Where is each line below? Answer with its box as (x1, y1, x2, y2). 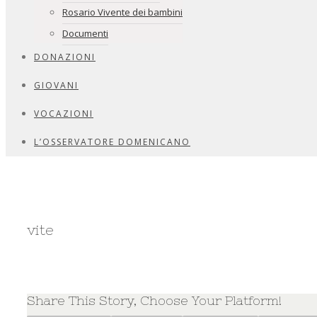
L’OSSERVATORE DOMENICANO (34, 136, 190, 148)
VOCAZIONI (34, 108, 93, 120)
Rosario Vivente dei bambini (62, 6, 183, 18)
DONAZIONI (34, 51, 96, 63)
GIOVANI (34, 79, 79, 91)
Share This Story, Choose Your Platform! (27, 292, 282, 308)
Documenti (62, 27, 108, 40)
